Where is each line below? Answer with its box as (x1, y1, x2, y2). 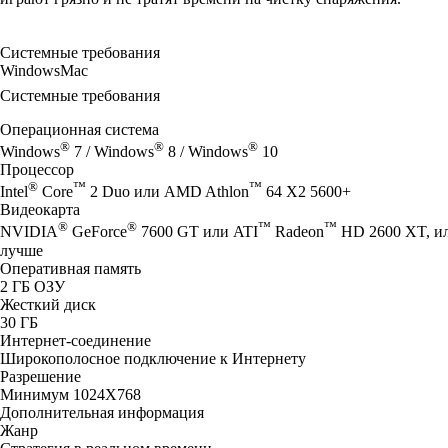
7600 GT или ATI (137, 223, 258, 241)
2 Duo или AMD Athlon (86, 183, 249, 201)
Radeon (271, 223, 324, 241)
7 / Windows (70, 142, 154, 160)
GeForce (68, 223, 127, 241)
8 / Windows (164, 142, 248, 160)
